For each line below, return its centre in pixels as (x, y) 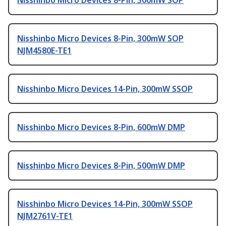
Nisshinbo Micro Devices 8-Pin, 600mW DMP (101, 127)
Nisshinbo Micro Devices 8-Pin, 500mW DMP (101, 166)
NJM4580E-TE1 (44, 51)
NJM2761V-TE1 (45, 216)
